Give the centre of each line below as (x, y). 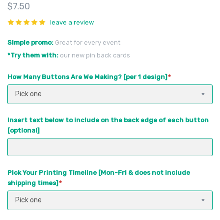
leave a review (72, 23)
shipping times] (34, 183)
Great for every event (88, 43)
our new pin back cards (95, 55)
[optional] (24, 131)
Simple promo (29, 43)
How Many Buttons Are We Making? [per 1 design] (88, 77)
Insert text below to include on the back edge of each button (108, 120)
